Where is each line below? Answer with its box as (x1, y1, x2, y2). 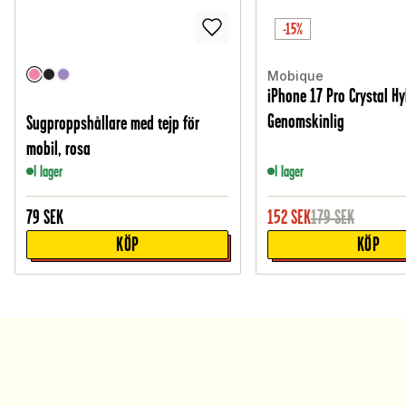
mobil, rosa (26, 138, 92, 159)
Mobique (267, 68, 324, 84)
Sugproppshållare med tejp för (26, 112, 200, 134)
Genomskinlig (267, 111, 345, 132)
